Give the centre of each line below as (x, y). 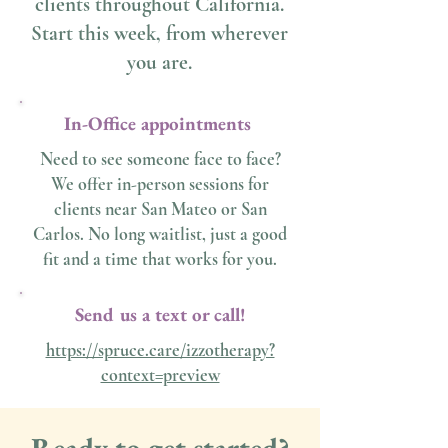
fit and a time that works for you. (160, 259)
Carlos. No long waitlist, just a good (160, 234)
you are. (159, 62)
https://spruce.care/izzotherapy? (160, 350)
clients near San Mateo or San (160, 209)
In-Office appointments (160, 123)
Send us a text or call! (160, 314)
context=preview (160, 375)
